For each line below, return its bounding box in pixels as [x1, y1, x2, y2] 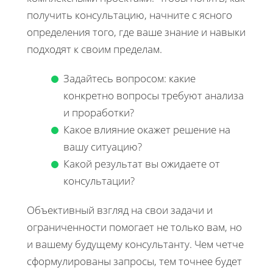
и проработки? [63, 105, 134, 119]
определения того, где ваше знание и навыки [27, 24, 246, 39]
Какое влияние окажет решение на [63, 122, 230, 136]
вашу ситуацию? [63, 139, 142, 154]
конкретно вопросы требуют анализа [63, 88, 244, 102]
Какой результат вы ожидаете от [63, 156, 220, 171]
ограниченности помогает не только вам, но [27, 219, 242, 234]
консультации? [63, 173, 135, 188]
